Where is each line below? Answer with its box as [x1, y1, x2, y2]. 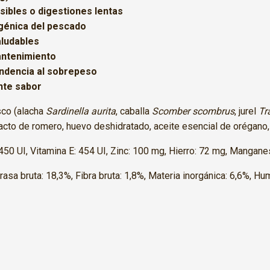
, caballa [116, 105, 152, 118]
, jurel [234, 105, 259, 118]
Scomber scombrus [152, 105, 234, 118]
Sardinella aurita [46, 105, 116, 118]
